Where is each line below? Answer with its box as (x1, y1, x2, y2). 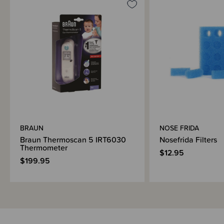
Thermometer (20, 141, 67, 153)
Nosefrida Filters (159, 133, 217, 145)
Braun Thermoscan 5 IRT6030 (20, 133, 126, 145)
